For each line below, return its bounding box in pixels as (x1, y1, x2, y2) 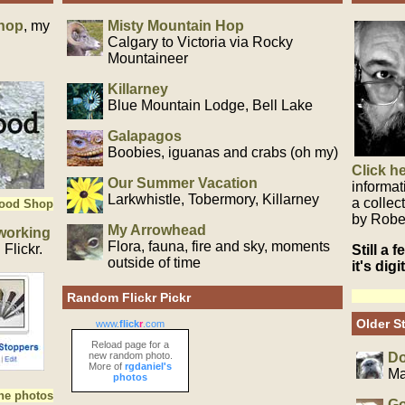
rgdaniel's (125, 361, 172, 372)
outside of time (108, 255, 201, 270)
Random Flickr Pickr (67, 290, 191, 305)
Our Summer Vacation (108, 175, 258, 191)
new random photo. (88, 350, 173, 361)
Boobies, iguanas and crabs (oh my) (108, 145, 338, 160)
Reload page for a (91, 339, 169, 350)
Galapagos (108, 128, 182, 144)
